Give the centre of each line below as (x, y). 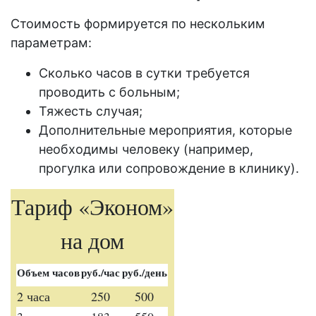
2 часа (34, 296)
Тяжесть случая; (91, 111)
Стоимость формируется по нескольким (138, 24)
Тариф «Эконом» (92, 206)
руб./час (101, 272)
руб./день (144, 272)
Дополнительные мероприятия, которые (165, 130)
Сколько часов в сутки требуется (144, 73)
